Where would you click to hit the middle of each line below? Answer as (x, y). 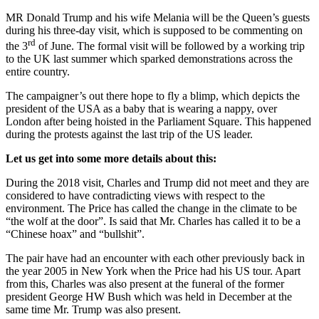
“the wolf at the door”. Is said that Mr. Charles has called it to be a (153, 221)
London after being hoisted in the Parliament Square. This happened (158, 122)
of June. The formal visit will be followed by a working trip (170, 46)
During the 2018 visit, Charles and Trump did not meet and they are (157, 183)
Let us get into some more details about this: (111, 159)
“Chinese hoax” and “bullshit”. (75, 234)
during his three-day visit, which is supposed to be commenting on (154, 30)
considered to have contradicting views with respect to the (135, 196)
